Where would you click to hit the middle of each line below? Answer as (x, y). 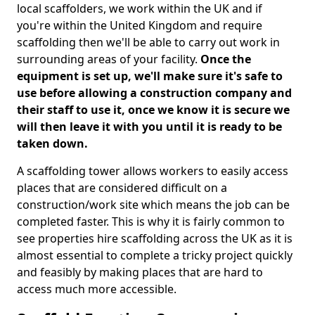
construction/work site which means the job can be (153, 205)
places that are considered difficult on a (122, 188)
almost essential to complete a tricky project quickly (155, 255)
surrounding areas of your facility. (109, 59)
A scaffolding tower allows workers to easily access (153, 171)
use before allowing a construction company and (154, 93)
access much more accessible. (98, 289)
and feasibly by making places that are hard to (140, 272)
